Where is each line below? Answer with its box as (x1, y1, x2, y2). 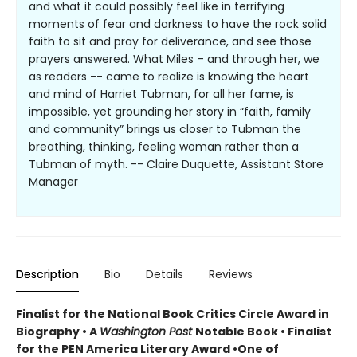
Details (146, 266, 183, 283)
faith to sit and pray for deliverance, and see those (29, 33, 312, 50)
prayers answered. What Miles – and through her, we (29, 51, 320, 68)
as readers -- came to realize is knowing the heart (29, 69, 309, 85)
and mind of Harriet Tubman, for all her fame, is (29, 86, 294, 103)
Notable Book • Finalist (195, 324, 331, 340)
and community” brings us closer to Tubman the (29, 121, 301, 138)
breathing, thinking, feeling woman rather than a (29, 139, 299, 155)
